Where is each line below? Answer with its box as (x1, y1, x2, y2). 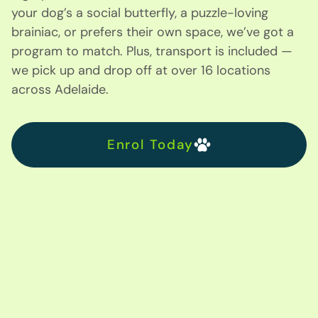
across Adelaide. (11, 80, 109, 98)
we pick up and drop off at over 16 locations (11, 61, 270, 79)
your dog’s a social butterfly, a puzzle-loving (11, 4, 268, 21)
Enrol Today (106, 136, 194, 154)
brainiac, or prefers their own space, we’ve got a (11, 23, 294, 40)
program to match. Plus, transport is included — (11, 42, 292, 60)
